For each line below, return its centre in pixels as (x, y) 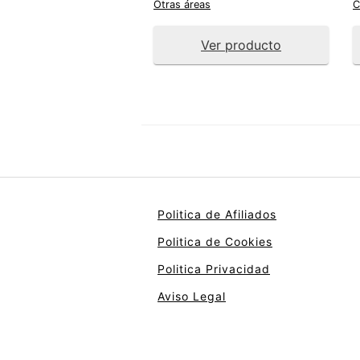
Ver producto (241, 45)
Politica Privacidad (214, 268)
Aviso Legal (192, 296)
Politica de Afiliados (217, 214)
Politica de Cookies (215, 241)
